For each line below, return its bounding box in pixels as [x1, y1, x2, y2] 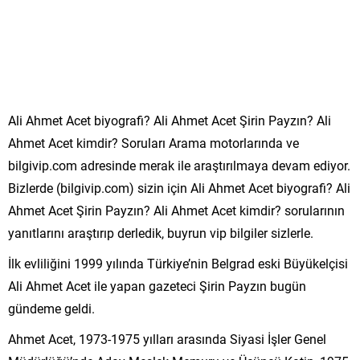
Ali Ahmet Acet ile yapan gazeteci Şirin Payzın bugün [8, 276, 306, 294]
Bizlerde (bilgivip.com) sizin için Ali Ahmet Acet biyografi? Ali [8, 178, 350, 196]
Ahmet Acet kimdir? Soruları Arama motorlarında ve [8, 133, 299, 151]
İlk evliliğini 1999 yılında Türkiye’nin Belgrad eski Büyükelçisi [8, 254, 348, 272]
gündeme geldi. [8, 299, 95, 317]
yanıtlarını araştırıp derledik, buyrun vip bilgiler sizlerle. [8, 223, 313, 241]
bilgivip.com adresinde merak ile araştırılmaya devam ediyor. [8, 156, 350, 174]
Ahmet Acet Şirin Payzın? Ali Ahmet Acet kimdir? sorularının [8, 201, 345, 219]
